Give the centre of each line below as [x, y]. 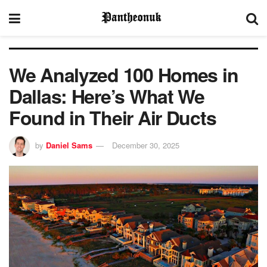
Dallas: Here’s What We [107, 96]
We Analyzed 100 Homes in [124, 74]
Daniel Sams [69, 145]
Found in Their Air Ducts [113, 117]
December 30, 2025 [146, 145]
